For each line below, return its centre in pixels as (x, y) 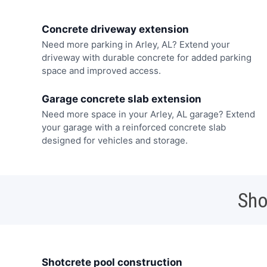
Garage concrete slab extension (121, 99)
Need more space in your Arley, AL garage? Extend (148, 114)
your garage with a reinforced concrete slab (133, 127)
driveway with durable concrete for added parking (146, 58)
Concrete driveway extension (115, 30)
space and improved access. (101, 71)
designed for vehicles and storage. (114, 140)
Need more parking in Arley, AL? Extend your (136, 45)
